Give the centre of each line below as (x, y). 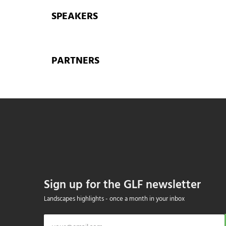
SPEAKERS (75, 17)
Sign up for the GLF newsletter (122, 185)
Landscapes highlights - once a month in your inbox (114, 199)
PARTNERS (75, 61)
